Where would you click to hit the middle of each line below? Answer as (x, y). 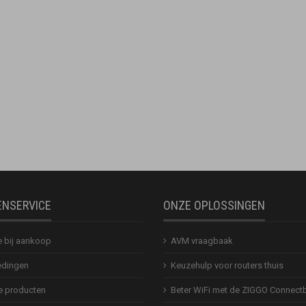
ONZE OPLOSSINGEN (214, 206)
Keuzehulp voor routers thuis (227, 266)
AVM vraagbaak (202, 241)
